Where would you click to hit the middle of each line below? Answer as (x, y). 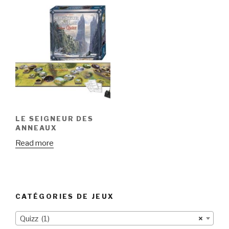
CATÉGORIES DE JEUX (65, 196)
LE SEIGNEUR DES (55, 118)
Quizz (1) (35, 219)
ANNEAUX (36, 128)
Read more (35, 143)
